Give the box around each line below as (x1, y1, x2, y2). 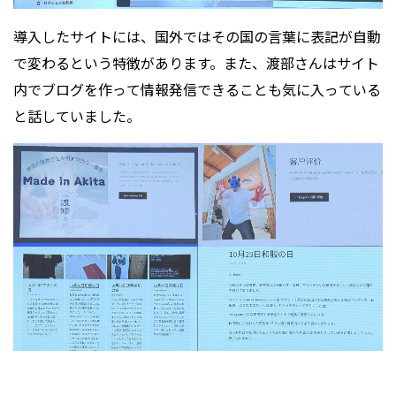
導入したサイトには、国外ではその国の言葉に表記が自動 (13, 25, 381, 47)
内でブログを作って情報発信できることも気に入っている (13, 78, 381, 100)
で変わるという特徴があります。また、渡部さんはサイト (13, 51, 379, 73)
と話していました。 (13, 104, 144, 126)
